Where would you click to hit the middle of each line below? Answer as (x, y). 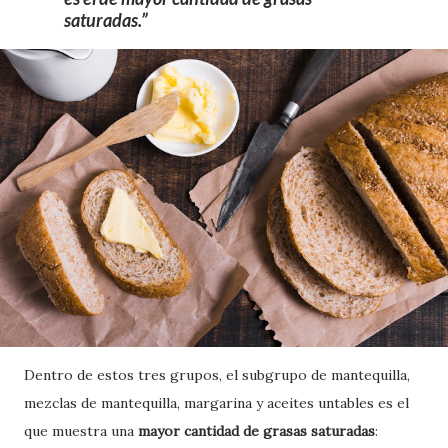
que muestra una (79, 431)
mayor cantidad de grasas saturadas (254, 431)
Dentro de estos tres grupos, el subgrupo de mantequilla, (217, 375)
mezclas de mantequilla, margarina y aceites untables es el (216, 403)
